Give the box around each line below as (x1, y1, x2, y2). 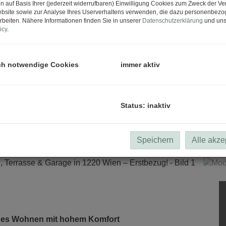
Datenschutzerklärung (142, 17, 203, 24)
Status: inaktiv (121, 101, 171, 109)
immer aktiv (121, 60, 160, 69)
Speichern (137, 136, 174, 144)
